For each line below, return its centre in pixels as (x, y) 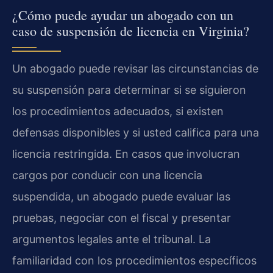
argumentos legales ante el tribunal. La (112, 239)
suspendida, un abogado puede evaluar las (121, 197)
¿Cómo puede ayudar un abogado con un (123, 15)
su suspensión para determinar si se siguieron (129, 90)
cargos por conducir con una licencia (107, 175)
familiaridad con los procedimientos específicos (134, 261)
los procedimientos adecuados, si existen (118, 112)
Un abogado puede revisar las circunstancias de (135, 69)
